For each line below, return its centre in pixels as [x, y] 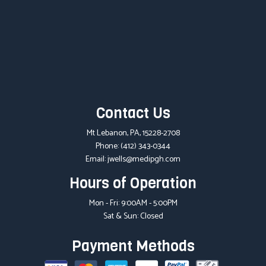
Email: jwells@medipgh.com [133, 159]
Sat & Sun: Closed [133, 216]
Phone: [108, 146]
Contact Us [133, 113]
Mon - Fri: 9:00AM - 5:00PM [133, 203]
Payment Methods [133, 246]
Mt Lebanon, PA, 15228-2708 [133, 133]
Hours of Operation [133, 183]
